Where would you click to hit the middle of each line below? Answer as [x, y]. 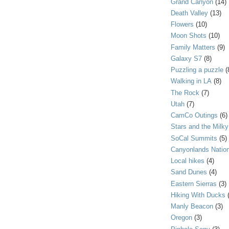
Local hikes [188, 161]
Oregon [181, 218]
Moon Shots [189, 36]
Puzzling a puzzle [197, 70]
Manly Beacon [192, 207]
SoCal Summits [194, 138]
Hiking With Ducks [198, 195]
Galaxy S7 [186, 58]
